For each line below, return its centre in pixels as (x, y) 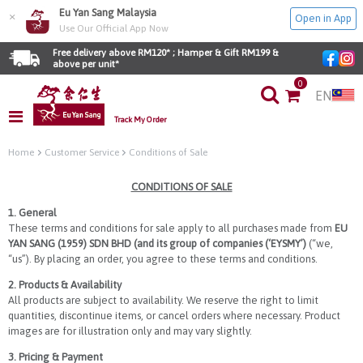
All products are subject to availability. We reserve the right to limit (163, 300)
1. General (32, 212)
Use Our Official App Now (114, 28)
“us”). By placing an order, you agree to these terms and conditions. (163, 258)
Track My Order (141, 119)
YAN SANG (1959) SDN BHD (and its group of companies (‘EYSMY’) (157, 243)
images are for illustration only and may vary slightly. (130, 331)
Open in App (323, 18)
